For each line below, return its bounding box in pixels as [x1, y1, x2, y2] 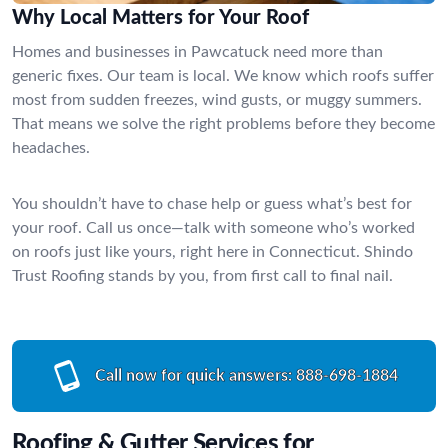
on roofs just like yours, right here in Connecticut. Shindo [12, 243, 413, 260]
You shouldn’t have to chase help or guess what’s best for [12, 195, 412, 212]
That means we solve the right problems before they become [12, 115, 435, 132]
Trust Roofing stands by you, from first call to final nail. [12, 267, 393, 284]
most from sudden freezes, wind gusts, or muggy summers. [12, 91, 422, 108]
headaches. [12, 139, 90, 156]
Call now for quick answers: [94, 367, 292, 384]
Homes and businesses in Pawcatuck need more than [12, 43, 383, 60]
